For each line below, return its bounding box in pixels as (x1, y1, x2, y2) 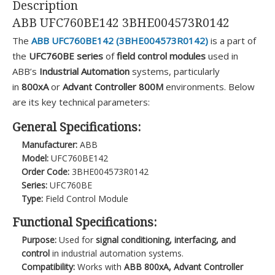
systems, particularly (130, 65, 220, 78)
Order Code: (21, 165, 70, 177)
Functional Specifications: (12, 214, 157, 230)
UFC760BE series (29, 50, 103, 63)
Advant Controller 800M (63, 80, 163, 93)
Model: (21, 152, 49, 164)
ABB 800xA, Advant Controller (124, 260, 244, 273)
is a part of (208, 34, 256, 47)
